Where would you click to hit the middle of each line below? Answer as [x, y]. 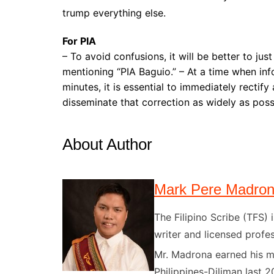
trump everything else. [114, 13]
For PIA [79, 41]
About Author [107, 145]
